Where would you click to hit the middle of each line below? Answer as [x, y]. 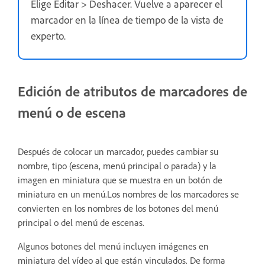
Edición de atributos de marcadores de [132, 92]
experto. [48, 36]
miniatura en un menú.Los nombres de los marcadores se [128, 195]
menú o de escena [72, 113]
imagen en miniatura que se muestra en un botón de [120, 180]
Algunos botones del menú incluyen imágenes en [113, 247]
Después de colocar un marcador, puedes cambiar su [118, 152]
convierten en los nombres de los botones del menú [118, 209]
